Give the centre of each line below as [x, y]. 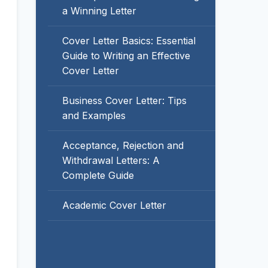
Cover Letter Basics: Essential [129, 41]
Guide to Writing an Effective [126, 56]
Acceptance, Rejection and [123, 145]
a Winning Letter [99, 11]
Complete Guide [98, 175]
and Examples [94, 115]
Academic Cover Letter [114, 205]
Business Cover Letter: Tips [124, 100]
